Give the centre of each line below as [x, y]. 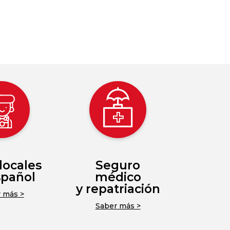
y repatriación [118, 189]
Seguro [118, 166]
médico [118, 177]
